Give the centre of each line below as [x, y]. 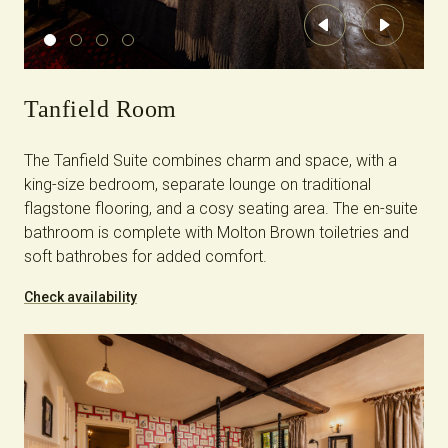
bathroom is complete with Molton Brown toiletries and [216, 232]
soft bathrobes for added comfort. [145, 256]
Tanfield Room [100, 108]
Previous [354, 32]
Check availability [80, 296]
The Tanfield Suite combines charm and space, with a [210, 160]
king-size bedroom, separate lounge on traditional [197, 184]
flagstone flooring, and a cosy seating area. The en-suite [221, 208]
